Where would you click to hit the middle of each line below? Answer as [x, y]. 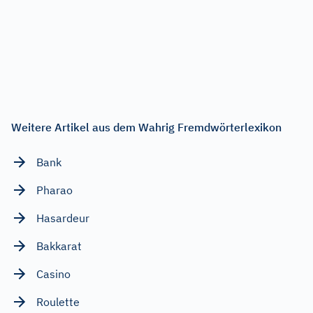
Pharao [54, 190]
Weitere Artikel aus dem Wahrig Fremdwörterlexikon [146, 127]
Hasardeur [63, 218]
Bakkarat [59, 246]
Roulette [58, 301]
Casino [53, 274]
